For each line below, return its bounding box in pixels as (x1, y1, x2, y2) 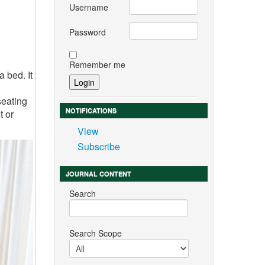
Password (69, 26, 106, 38)
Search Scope (69, 227, 122, 240)
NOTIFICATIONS (65, 106, 117, 115)
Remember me (69, 59, 125, 71)
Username (69, 1, 108, 14)
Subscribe (77, 140, 120, 154)
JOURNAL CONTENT (65, 169, 131, 179)
